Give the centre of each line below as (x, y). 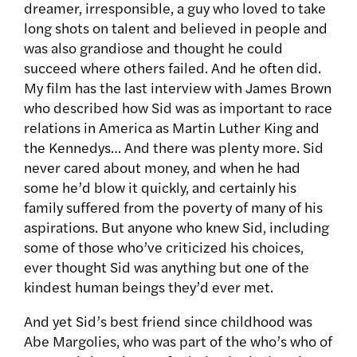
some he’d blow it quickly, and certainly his (160, 187)
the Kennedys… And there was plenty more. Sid (174, 147)
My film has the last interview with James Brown (178, 88)
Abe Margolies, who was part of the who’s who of (178, 341)
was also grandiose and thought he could (153, 48)
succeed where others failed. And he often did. (173, 68)
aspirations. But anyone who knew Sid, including (177, 227)
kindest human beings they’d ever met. (149, 287)
